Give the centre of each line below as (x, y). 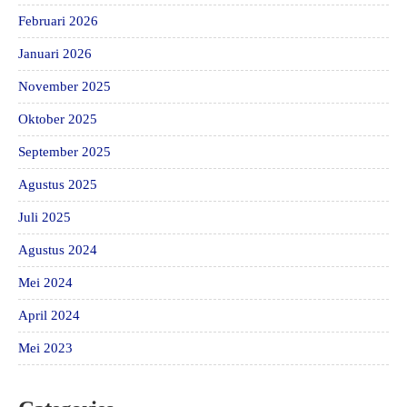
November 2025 (65, 86)
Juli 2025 (45, 217)
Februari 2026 (58, 21)
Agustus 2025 (58, 184)
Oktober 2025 (58, 119)
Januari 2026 (55, 54)
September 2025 (65, 152)
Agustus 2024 (58, 250)
